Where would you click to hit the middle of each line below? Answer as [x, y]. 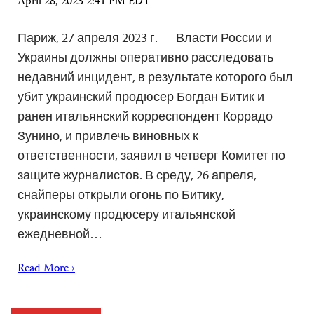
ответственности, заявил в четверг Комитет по [151, 156]
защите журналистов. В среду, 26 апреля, [137, 175]
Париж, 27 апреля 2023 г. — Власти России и [145, 38]
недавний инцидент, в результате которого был [155, 77]
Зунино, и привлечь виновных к [108, 136]
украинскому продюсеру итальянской [127, 214]
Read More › [46, 269]
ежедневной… [60, 234]
